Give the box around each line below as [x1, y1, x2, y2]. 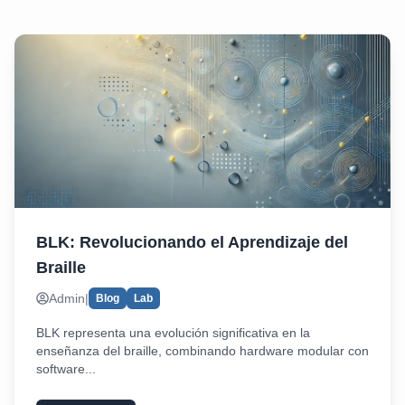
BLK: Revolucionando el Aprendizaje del [36, 233, 348, 251]
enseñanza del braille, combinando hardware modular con [36, 344, 369, 358]
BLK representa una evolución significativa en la [36, 325, 310, 340]
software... [36, 362, 96, 376]
